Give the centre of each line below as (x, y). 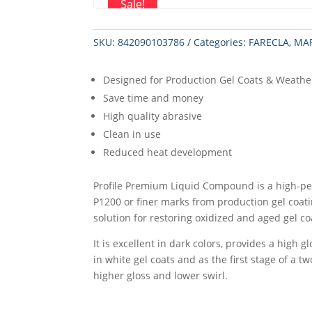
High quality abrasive (153, 116)
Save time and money (154, 97)
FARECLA (269, 42)
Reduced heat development (168, 152)
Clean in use (132, 134)
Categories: (221, 42)
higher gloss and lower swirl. (161, 275)
